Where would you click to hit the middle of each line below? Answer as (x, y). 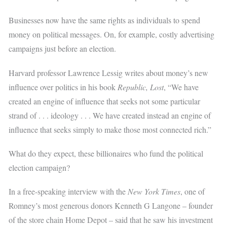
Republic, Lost (141, 87)
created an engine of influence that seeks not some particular (105, 101)
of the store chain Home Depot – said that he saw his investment (111, 220)
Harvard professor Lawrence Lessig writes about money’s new (109, 72)
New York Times (154, 192)
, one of (193, 192)
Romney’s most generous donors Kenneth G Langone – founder (111, 206)
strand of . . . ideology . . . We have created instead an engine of (110, 115)
